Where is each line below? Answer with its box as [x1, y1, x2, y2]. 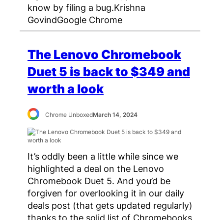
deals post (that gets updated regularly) [27, 200, 192, 211]
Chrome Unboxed [45, 111, 93, 119]
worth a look [27, 82, 104, 97]
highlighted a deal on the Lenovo [27, 163, 164, 174]
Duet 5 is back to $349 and [27, 64, 190, 80]
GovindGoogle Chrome [27, 14, 122, 25]
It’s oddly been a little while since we [27, 151, 178, 162]
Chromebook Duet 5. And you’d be [27, 175, 170, 187]
